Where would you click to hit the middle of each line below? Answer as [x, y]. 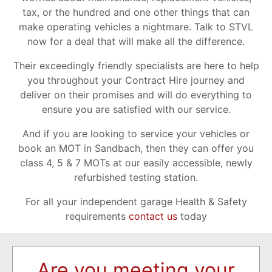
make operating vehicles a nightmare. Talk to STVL [136, 27]
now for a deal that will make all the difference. [136, 42]
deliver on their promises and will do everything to [136, 95]
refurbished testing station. [136, 178]
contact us [153, 216]
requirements [97, 216]
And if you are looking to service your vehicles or [136, 134]
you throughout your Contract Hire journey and [136, 80]
